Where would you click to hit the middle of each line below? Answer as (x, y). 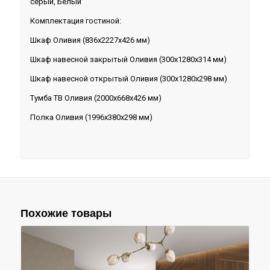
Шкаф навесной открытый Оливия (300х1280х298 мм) (128, 79)
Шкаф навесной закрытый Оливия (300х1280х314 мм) (128, 60)
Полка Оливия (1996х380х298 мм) (91, 118)
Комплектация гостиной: (75, 20)
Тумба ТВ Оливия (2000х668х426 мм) (96, 98)
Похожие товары (66, 214)
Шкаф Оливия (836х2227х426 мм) (90, 40)
